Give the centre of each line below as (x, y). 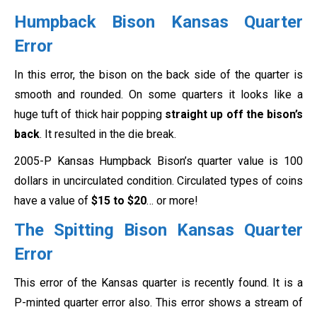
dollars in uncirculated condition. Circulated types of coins (158, 180)
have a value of (53, 200)
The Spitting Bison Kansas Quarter (158, 230)
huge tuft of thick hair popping (90, 114)
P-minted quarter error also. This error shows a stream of (158, 302)
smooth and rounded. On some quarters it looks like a (158, 94)
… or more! (172, 200)
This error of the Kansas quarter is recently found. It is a (158, 282)
